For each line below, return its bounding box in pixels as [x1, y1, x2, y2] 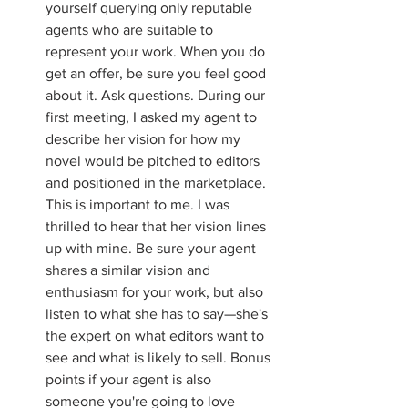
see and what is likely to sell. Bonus [46, 350, 274, 365]
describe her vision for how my [46, 131, 244, 147]
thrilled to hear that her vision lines [46, 219, 270, 234]
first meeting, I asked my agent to [46, 109, 260, 125]
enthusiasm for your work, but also [46, 284, 267, 300]
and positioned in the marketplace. [46, 175, 270, 190]
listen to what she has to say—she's [46, 306, 271, 321]
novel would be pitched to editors [46, 153, 263, 168]
